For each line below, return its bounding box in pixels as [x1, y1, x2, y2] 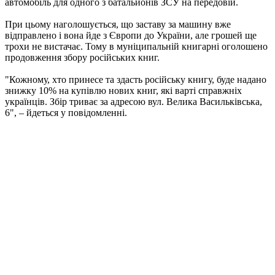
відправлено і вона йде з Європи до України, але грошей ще [5, 29, 257, 41]
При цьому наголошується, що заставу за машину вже [5, 18, 231, 29]
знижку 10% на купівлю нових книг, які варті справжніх [5, 85, 242, 96]
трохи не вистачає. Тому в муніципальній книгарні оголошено [5, 41, 268, 52]
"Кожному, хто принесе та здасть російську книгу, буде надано [5, 74, 266, 85]
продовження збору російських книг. [5, 52, 160, 63]
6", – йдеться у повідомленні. [5, 107, 127, 118]
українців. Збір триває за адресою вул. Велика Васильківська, [5, 96, 262, 107]
